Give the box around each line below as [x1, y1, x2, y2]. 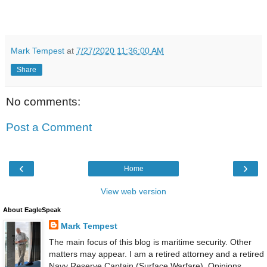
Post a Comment [6, 121, 92, 134]
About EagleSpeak [3, 206, 61, 213]
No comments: [6, 95, 80, 108]
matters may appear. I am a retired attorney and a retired [48, 249, 264, 259]
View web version [101, 186, 166, 196]
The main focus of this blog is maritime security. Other [48, 237, 252, 247]
